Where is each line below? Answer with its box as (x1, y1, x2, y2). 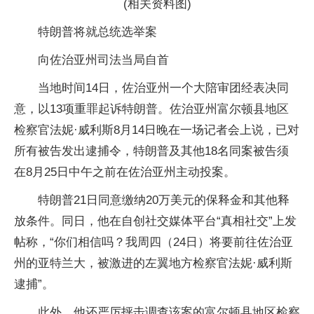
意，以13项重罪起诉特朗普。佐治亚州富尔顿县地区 (14, 102, 289, 116)
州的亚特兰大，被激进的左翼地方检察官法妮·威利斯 (14, 257, 292, 270)
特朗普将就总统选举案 (38, 25, 157, 39)
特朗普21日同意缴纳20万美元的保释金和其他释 (38, 193, 289, 207)
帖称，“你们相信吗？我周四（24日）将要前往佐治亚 (14, 235, 293, 249)
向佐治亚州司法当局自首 (38, 53, 169, 67)
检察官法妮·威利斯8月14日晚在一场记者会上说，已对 (14, 123, 299, 137)
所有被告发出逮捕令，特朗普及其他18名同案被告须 (14, 144, 289, 158)
